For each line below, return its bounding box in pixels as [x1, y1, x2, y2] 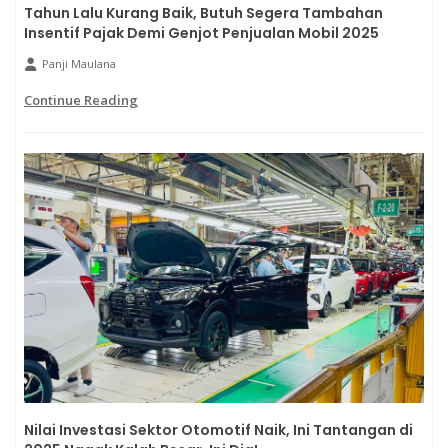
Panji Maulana [42, 56, 116, 72]
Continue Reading [24, 91, 138, 110]
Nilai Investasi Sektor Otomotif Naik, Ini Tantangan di [24, 420, 413, 441]
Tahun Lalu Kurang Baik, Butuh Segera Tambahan [24, 3, 383, 24]
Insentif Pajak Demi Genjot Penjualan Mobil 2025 [24, 23, 379, 44]
